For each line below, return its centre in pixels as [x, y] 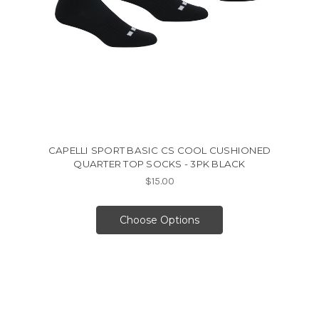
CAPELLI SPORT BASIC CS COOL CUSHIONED [159, 151]
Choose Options [159, 220]
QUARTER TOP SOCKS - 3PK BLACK [159, 164]
